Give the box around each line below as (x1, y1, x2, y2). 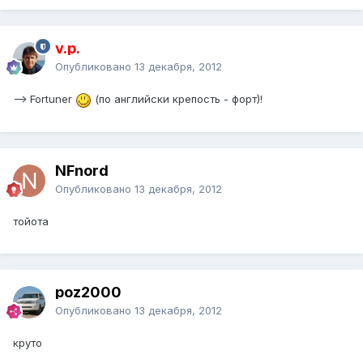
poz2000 (55, 284, 122, 301)
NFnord (55, 162, 109, 180)
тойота (13, 215, 49, 228)
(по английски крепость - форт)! (92, 92, 263, 106)
